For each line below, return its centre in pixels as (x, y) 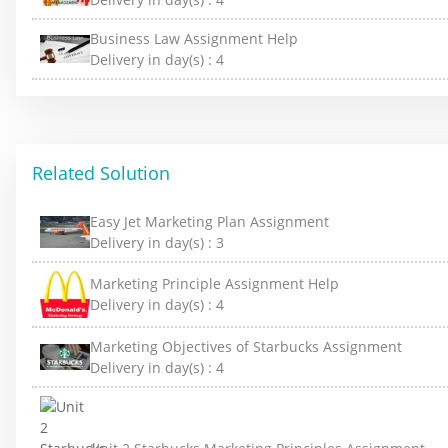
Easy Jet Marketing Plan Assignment (209, 221)
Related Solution (101, 172)
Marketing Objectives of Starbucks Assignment (246, 346)
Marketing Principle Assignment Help (214, 284)
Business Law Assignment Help (194, 38)
